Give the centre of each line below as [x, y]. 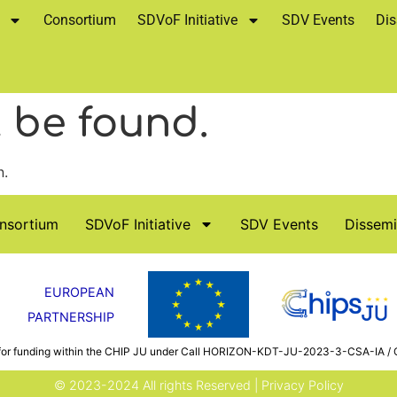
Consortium [80, 20]
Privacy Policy [302, 385]
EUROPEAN [79, 292]
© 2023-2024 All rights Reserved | [157, 385]
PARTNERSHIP [70, 316]
